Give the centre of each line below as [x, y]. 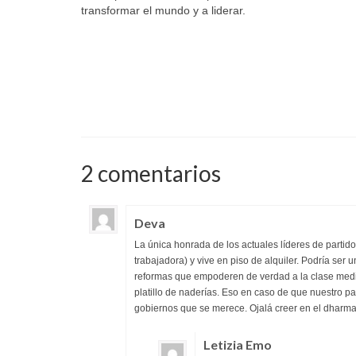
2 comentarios [151, 173]
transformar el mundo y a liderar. [163, 10]
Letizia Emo [238, 344]
